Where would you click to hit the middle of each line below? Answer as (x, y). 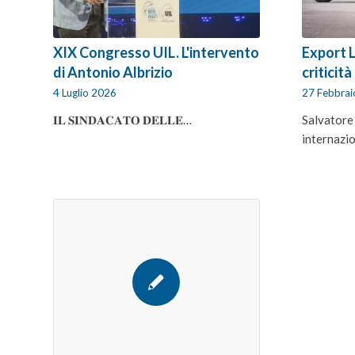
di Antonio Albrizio (113, 72)
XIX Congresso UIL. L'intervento (156, 52)
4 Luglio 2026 (85, 92)
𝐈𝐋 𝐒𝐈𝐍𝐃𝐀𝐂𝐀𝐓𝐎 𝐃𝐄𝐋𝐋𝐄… (122, 119)
